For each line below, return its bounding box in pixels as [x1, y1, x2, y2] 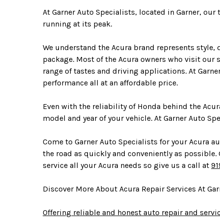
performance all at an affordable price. [43, 78, 178, 88]
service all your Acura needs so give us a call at [43, 161, 211, 170]
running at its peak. [43, 19, 112, 29]
